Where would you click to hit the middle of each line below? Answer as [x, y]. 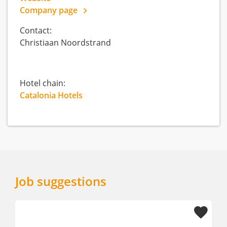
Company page [50, 10]
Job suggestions [61, 181]
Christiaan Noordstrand [65, 42]
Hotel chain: [43, 83]
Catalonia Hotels [51, 95]
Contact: [36, 30]
